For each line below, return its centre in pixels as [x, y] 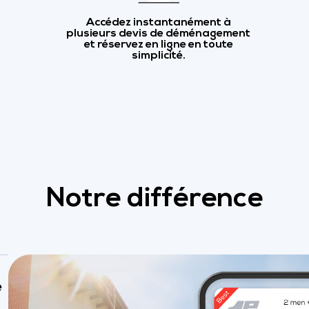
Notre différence [154, 199]
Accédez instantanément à [158, 22]
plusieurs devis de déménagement [159, 33]
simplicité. [158, 56]
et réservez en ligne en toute [158, 44]
